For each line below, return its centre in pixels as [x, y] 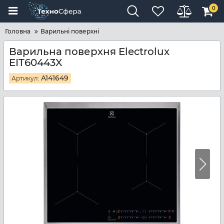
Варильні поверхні [70, 31]
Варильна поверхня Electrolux [89, 51]
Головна [18, 31]
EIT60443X [35, 62]
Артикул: [26, 78]
